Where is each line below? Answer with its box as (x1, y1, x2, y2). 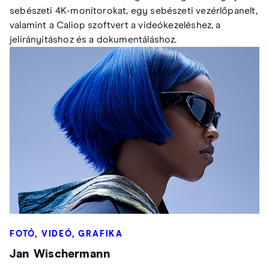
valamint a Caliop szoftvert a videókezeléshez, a (10, 20, 221, 31)
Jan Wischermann (10, 247, 111, 260)
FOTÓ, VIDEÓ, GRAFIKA (10, 229, 123, 238)
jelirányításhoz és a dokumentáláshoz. (10, 35, 177, 45)
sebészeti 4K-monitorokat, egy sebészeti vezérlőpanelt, (10, 6, 258, 16)
